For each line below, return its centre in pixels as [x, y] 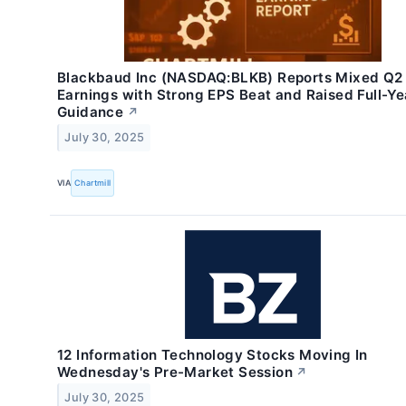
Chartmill [93, 183]
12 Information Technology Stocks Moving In [213, 354]
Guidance [91, 112]
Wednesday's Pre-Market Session [175, 372]
